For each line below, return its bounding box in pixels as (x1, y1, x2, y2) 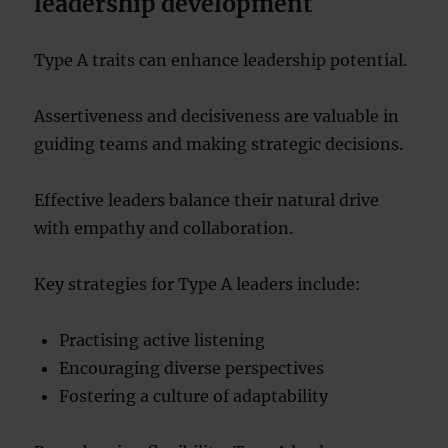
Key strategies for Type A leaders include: (34, 274, 362, 294)
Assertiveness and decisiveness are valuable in (34, 106, 400, 126)
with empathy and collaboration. (34, 218, 294, 238)
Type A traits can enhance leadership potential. (34, 50, 408, 70)
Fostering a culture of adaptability (59, 386, 329, 406)
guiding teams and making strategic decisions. (34, 134, 404, 154)
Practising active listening (59, 330, 266, 350)
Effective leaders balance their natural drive (34, 190, 380, 210)
